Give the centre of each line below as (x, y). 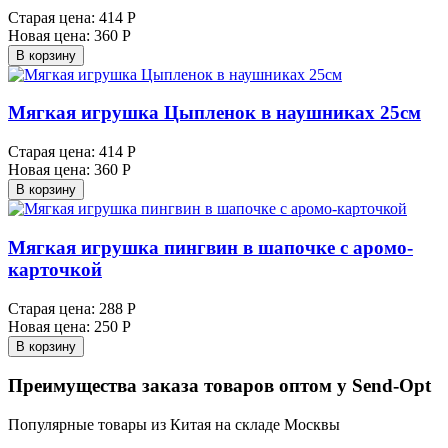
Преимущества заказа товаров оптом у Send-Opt (219, 386)
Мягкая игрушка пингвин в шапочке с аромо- (210, 247)
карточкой (55, 269)
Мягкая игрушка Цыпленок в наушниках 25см (214, 113)
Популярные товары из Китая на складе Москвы (174, 425)
